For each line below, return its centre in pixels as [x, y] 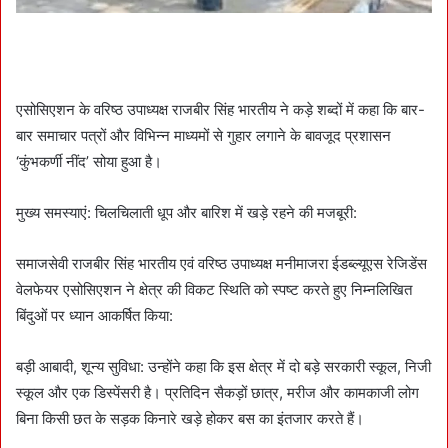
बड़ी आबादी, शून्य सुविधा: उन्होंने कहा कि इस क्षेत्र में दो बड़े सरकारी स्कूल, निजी [223, 366]
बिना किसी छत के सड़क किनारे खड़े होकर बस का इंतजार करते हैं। [190, 418]
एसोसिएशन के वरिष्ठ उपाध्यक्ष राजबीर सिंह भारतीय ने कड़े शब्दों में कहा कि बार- [220, 109]
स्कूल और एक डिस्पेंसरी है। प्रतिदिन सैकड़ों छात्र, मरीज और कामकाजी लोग [217, 392]
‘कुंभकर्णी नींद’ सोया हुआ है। [89, 161]
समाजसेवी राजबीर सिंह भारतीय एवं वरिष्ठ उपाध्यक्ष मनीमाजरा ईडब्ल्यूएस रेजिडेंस [221, 263]
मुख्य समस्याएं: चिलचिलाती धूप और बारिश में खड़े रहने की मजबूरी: [186, 212]
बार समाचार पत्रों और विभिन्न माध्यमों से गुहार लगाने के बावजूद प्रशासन [203, 135]
